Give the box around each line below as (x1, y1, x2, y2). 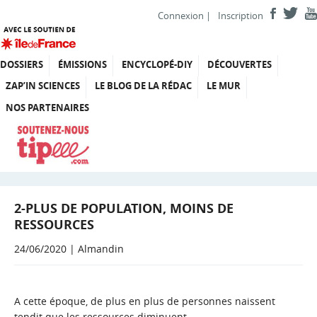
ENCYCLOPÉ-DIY (122, 58, 192, 71)
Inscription (218, 9, 263, 22)
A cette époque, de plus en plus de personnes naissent (14, 294, 275, 309)
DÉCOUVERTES (207, 58, 272, 71)
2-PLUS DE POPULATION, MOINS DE (14, 200, 234, 218)
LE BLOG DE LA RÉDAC (95, 79, 192, 93)
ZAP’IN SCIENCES (6, 79, 80, 93)
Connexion (158, 9, 204, 22)
